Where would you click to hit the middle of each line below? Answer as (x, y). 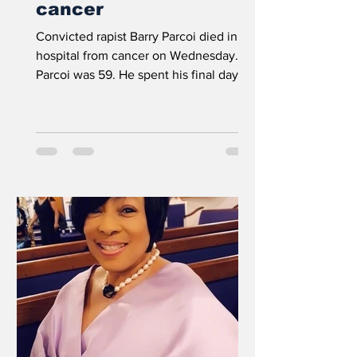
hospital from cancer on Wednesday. (137, 55)
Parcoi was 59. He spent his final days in (147, 75)
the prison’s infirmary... (99, 94)
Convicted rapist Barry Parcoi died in (137, 36)
